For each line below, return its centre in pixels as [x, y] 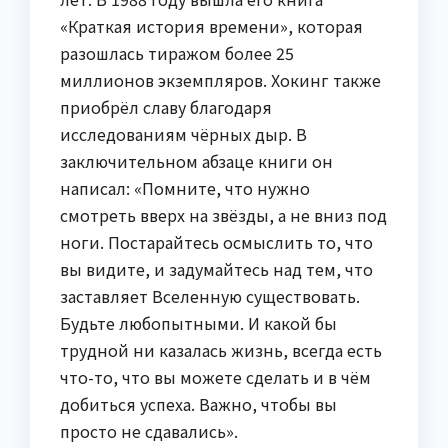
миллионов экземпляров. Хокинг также [220, 79]
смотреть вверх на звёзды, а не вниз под [223, 214]
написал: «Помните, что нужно [185, 187]
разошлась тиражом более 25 [177, 52]
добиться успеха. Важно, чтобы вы [198, 403]
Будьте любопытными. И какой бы [198, 322]
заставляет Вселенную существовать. [210, 295]
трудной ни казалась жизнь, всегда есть [221, 349]
